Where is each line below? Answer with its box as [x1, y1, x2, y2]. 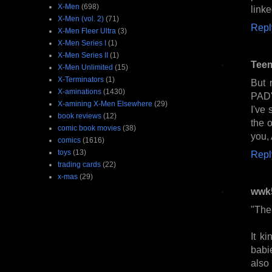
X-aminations [58, 87, 101, 96]
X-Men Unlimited [58, 63, 113, 72]
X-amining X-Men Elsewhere [58, 99, 152, 108]
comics [58, 135, 81, 144]
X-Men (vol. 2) [58, 14, 104, 23]
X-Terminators [58, 75, 104, 84]
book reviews [58, 111, 101, 120]
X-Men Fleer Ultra [58, 26, 116, 35]
